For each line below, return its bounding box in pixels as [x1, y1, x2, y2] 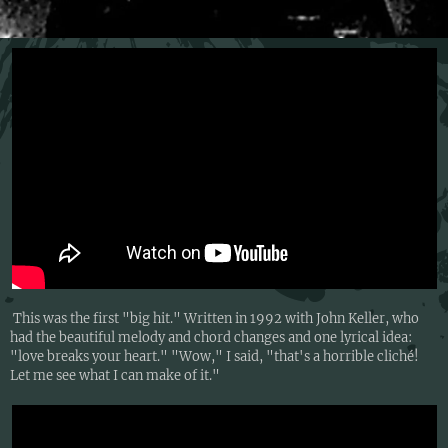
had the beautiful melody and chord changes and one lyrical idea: [10, 329, 412, 347]
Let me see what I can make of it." [10, 367, 220, 385]
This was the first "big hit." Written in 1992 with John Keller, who [10, 310, 419, 328]
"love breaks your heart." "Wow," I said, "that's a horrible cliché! [10, 348, 419, 366]
